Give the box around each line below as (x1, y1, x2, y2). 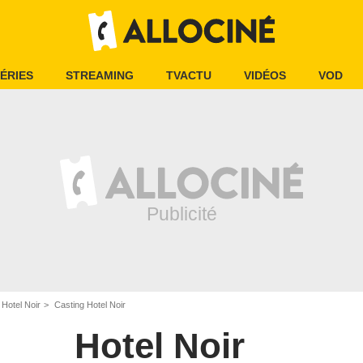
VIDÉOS (244, 69, 286, 82)
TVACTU (166, 69, 211, 82)
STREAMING (66, 69, 134, 82)
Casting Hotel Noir (52, 300, 126, 310)
